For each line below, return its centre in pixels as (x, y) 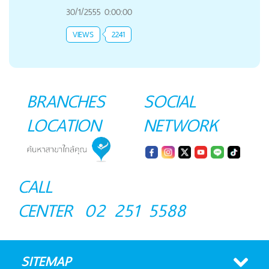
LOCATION (64, 125)
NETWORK (181, 125)
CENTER (45, 210)
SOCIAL (170, 101)
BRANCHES (66, 101)
